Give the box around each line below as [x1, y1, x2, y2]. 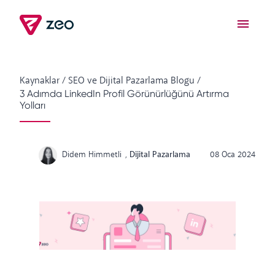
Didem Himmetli [62, 149, 122, 161]
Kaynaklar [20, 74, 60, 87]
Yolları [20, 99, 45, 111]
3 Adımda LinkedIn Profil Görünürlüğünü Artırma [20, 88, 229, 99]
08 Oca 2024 [210, 149, 255, 161]
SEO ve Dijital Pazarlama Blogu [68, 74, 195, 87]
